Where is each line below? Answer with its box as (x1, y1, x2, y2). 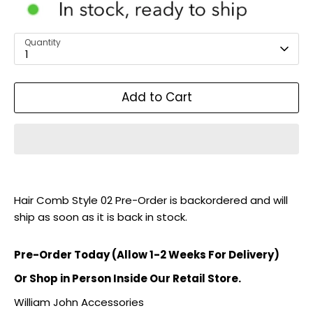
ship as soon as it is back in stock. (14, 209, 187, 224)
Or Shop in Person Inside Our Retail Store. (14, 270, 241, 286)
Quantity (24, 36, 61, 48)
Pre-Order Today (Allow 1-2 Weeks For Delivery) (14, 247, 279, 262)
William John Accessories (14, 294, 144, 310)
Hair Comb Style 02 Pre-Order (14, 192, 170, 208)
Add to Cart (121, 89, 192, 106)
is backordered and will (170, 192, 288, 208)
